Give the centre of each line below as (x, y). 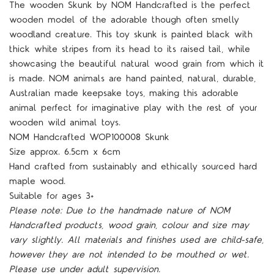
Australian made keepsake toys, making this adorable (124, 93)
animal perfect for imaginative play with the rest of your (133, 108)
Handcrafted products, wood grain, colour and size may (129, 225)
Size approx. (37, 152)
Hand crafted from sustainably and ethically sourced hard (133, 166)
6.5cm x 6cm (92, 152)
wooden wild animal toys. (65, 122)
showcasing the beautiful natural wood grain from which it (137, 64)
